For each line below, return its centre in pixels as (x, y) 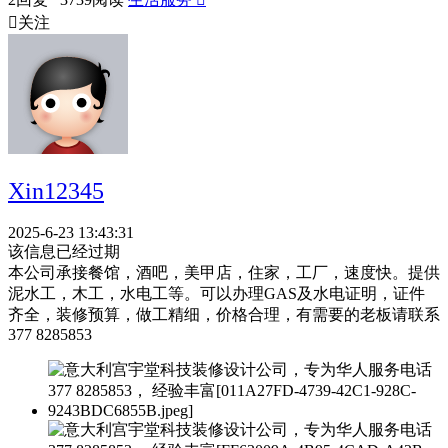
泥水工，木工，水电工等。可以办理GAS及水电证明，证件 (216, 294)
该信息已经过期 (64, 252)
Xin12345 (56, 190)
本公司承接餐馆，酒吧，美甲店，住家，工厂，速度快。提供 (224, 273)
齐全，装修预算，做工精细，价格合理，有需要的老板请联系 (224, 315)
